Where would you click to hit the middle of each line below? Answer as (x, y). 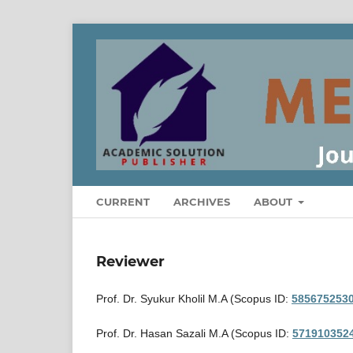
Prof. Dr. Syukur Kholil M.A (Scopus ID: (194, 298)
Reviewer (130, 261)
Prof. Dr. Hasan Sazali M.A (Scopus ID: (194, 333)
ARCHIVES (202, 201)
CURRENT (123, 201)
